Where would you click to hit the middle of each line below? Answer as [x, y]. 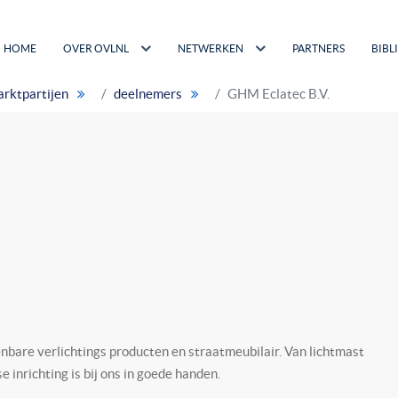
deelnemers [148, 94]
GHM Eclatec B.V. [279, 94]
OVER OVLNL [96, 49]
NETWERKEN [211, 49]
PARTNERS [318, 49]
